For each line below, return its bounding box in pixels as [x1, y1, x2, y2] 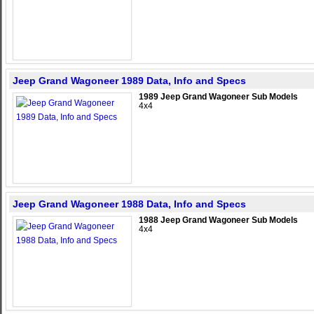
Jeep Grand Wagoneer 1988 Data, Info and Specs [13, 198, 246, 210]
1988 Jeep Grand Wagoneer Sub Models [139, 215, 298, 225]
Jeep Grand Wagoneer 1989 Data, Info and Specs [13, 75, 246, 86]
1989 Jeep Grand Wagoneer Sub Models [139, 92, 298, 102]
